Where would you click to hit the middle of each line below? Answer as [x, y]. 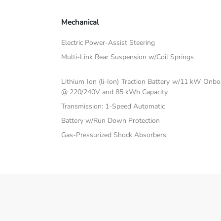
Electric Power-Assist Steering [108, 43]
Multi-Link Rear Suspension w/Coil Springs [128, 57]
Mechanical [80, 22]
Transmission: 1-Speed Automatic [113, 107]
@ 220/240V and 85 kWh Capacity [115, 92]
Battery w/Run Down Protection [111, 121]
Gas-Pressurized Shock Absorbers [114, 135]
